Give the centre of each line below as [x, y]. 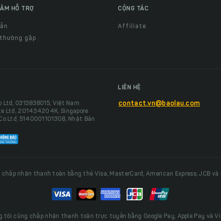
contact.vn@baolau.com [159, 104]
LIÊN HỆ [129, 88]
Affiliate [132, 27]
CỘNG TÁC [133, 9]
